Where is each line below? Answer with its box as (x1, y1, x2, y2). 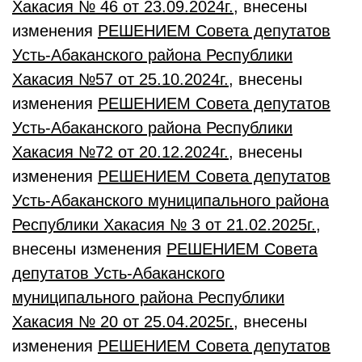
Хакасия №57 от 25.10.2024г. (12, 70, 229, 88)
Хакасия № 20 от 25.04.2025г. (12, 313, 234, 330)
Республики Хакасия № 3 (12, 216, 200, 234)
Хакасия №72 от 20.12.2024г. (12, 143, 229, 161)
